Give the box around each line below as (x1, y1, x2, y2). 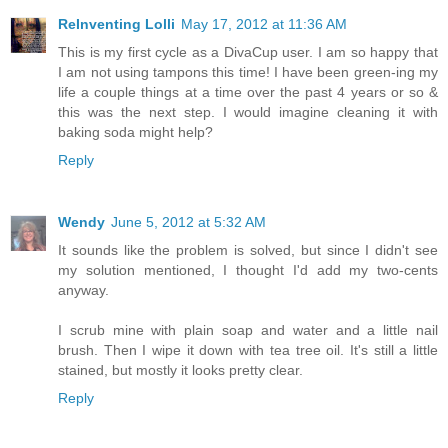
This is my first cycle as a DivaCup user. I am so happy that (58, 44, 438, 61)
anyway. (58, 282, 109, 299)
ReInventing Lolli (58, 16, 175, 33)
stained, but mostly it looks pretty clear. (58, 362, 303, 379)
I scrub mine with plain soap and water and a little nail (58, 322, 438, 339)
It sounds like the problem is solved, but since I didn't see (58, 242, 438, 259)
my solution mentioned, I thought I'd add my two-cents (58, 262, 438, 279)
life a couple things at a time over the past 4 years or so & (58, 84, 438, 101)
